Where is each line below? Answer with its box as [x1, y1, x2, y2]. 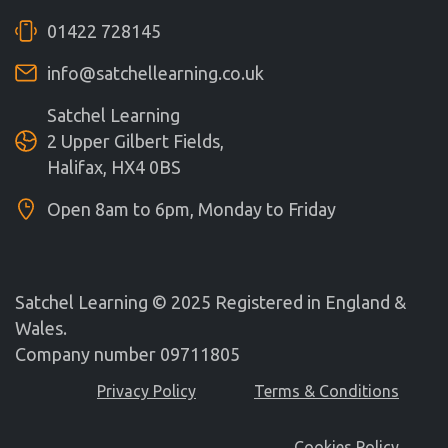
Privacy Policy [97, 382, 196, 400]
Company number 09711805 [15, 344, 240, 364]
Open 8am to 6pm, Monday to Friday [46, 199, 336, 219]
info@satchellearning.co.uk [46, 63, 264, 83]
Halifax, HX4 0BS [46, 157, 181, 177]
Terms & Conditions [254, 382, 399, 400]
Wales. [15, 318, 67, 338]
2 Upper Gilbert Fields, [46, 131, 224, 151]
